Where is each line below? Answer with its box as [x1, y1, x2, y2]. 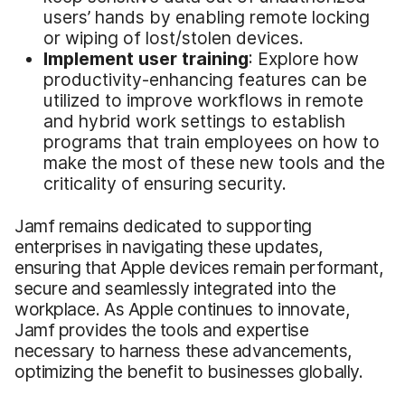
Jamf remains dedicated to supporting [14, 214, 312, 237]
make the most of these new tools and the [43, 151, 385, 174]
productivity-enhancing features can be [43, 68, 367, 90]
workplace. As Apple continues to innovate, [14, 297, 350, 320]
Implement [43, 47, 138, 70]
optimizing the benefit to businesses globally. [14, 360, 363, 382]
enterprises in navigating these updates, [14, 235, 324, 258]
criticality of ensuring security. [43, 172, 287, 194]
